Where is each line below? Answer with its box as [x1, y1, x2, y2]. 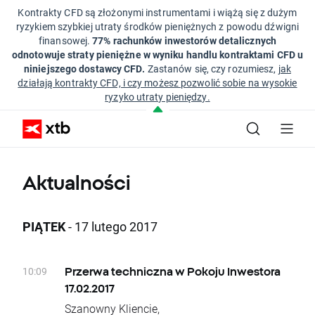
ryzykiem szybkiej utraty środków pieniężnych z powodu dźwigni [15, 20, 300, 33]
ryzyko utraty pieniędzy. [105, 90, 210, 103]
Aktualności [22, 172, 131, 193]
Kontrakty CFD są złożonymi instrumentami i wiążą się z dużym [18, 6, 297, 19]
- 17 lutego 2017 [65, 218, 157, 235]
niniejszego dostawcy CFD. [24, 62, 148, 75]
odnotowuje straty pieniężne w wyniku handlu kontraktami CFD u [11, 48, 304, 61]
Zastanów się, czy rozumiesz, [147, 62, 278, 75]
